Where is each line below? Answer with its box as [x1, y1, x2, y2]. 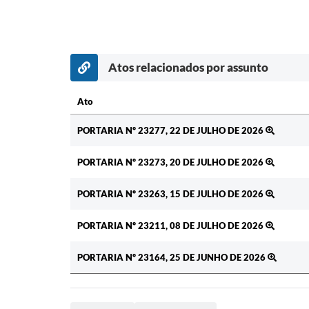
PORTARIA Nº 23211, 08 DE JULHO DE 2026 [77, 219, 266, 231]
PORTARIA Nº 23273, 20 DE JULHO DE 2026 [77, 156, 266, 168]
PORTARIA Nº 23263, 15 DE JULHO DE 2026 [77, 188, 266, 199]
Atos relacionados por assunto [108, 59, 268, 74]
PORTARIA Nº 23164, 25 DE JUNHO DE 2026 [77, 251, 268, 263]
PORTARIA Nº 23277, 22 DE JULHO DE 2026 [77, 124, 266, 136]
